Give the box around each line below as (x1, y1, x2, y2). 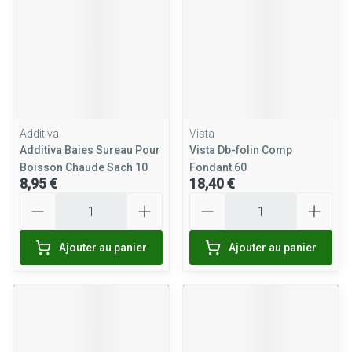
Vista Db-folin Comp (189, 144, 292, 156)
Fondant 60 (189, 161, 247, 174)
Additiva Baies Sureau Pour (20, 144, 160, 156)
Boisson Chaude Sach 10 (20, 161, 148, 174)
